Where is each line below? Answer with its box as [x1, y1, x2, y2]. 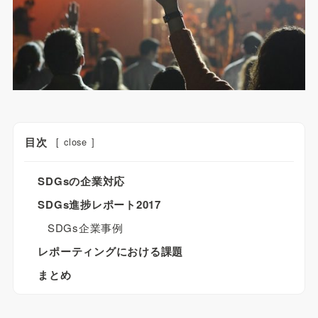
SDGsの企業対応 [38, 172, 126, 189]
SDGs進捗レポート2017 [38, 196, 161, 212]
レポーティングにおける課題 [38, 243, 184, 259]
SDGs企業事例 [47, 219, 124, 235]
